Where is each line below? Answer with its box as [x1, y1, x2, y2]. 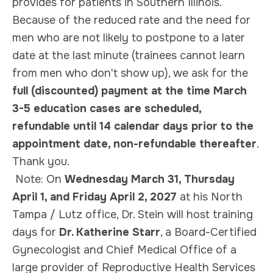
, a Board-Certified [160, 225, 257, 239]
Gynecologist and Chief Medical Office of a [12, 243, 236, 257]
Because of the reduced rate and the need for [12, 13, 250, 27]
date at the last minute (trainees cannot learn [12, 48, 245, 62]
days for [12, 225, 59, 239]
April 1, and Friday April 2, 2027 [12, 190, 177, 204]
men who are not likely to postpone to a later [12, 30, 245, 44]
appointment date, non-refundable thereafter [12, 136, 257, 151]
